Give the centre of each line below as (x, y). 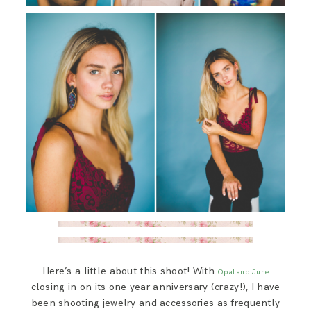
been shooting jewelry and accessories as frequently (155, 303)
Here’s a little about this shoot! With (130, 271)
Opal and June (243, 271)
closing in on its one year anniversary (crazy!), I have (155, 287)
